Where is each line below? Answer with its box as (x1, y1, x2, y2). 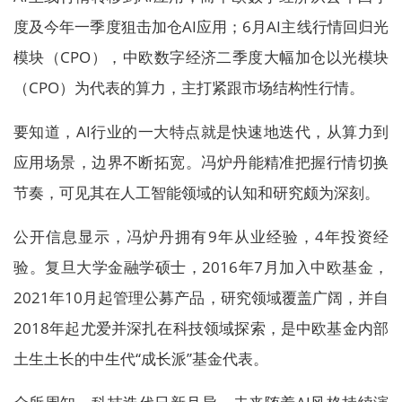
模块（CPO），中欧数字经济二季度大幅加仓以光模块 (13, 47, 389, 67)
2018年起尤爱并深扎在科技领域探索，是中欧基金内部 (13, 318, 389, 338)
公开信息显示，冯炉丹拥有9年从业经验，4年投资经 (13, 226, 389, 247)
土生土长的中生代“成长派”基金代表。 (13, 348, 268, 369)
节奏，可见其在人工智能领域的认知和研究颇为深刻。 (13, 182, 380, 203)
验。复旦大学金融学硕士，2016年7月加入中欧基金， (13, 257, 389, 277)
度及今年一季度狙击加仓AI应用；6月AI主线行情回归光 (13, 16, 389, 37)
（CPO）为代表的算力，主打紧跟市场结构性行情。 (13, 77, 364, 98)
